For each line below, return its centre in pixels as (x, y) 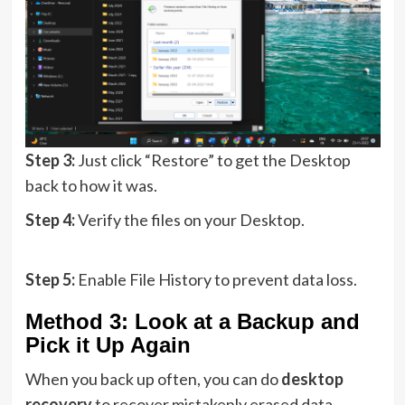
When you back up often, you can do (153, 379)
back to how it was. (91, 186)
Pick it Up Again (108, 345)
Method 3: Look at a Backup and (192, 322)
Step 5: (51, 280)
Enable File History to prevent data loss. (217, 280)
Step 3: (51, 160)
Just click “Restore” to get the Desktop (214, 160)
